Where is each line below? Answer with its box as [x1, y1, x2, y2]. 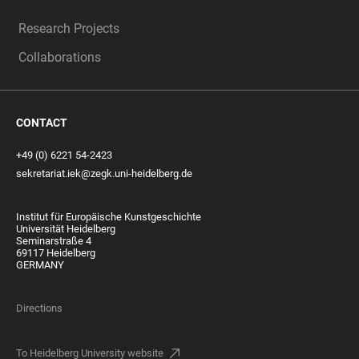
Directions [16, 302, 63, 315]
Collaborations [18, 50, 101, 66]
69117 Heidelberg [16, 247, 95, 260]
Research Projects [18, 21, 119, 37]
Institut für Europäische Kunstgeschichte [16, 211, 201, 224]
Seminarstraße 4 [16, 235, 91, 248]
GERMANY [16, 259, 64, 272]
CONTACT [16, 116, 67, 130]
